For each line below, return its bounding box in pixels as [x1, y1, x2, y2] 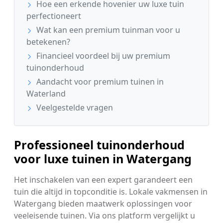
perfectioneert [26, 10, 81, 22]
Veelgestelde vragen [34, 102, 113, 113]
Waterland [26, 88, 66, 100]
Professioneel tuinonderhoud [14, 137, 185, 153]
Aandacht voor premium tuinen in [34, 76, 164, 88]
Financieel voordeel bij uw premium [34, 50, 170, 62]
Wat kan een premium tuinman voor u [34, 24, 180, 36]
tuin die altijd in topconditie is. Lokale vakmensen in [14, 186, 208, 198]
